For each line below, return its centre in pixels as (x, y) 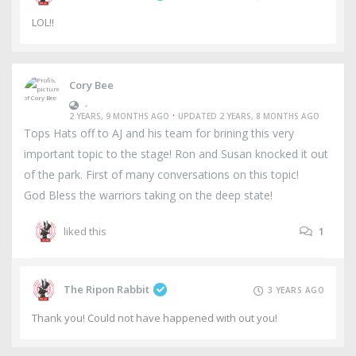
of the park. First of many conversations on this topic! (161, 174)
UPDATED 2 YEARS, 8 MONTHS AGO (249, 116)
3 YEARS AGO (296, 290)
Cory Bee (91, 85)
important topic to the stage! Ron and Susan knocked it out (176, 153)
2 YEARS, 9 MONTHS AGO (119, 116)
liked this (85, 231)
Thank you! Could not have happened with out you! (155, 318)
